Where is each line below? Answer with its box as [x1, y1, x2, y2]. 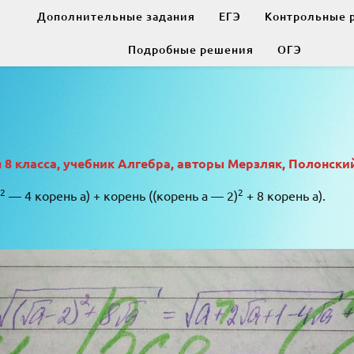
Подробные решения [127, 42, 254, 57]
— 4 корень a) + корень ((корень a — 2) [6, 187, 238, 203]
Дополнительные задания [36, 9, 195, 24]
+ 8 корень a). [243, 187, 326, 203]
